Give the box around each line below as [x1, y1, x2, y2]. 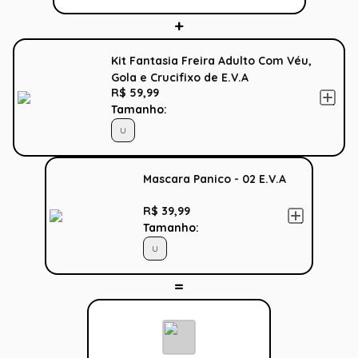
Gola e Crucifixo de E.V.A [111, 70, 249, 86]
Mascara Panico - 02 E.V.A [143, 172, 286, 187]
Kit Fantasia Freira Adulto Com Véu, [111, 54, 312, 69]
